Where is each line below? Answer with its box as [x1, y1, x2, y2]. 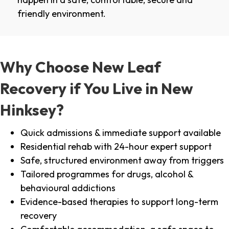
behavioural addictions [20, 182, 116, 194]
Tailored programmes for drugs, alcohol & [20, 168, 193, 180]
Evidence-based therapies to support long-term [20, 196, 218, 208]
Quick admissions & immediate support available [20, 127, 221, 139]
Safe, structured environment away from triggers [20, 154, 224, 167]
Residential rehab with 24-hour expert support [20, 141, 212, 153]
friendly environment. [17, 8, 106, 20]
